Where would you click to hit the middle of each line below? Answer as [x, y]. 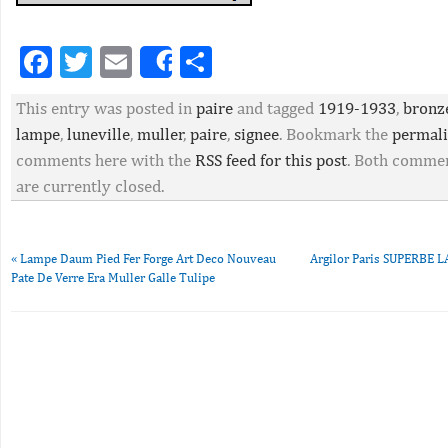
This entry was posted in [106, 108]
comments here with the [105, 160]
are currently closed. [90, 186]
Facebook [117, 61]
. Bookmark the [335, 134]
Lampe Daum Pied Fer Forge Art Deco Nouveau [146, 258]
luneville [98, 134]
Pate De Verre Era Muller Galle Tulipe [113, 277]
